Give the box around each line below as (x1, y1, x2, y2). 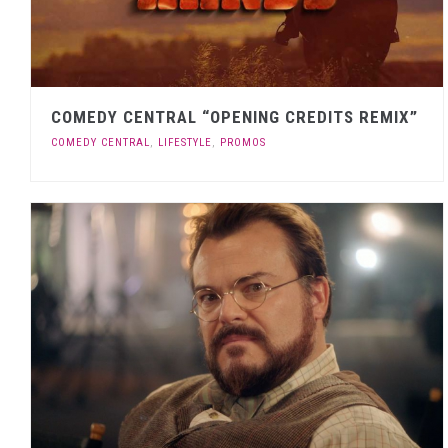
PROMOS (220, 135, 266, 149)
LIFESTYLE (158, 135, 212, 149)
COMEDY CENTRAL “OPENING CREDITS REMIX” (51, 106, 418, 127)
